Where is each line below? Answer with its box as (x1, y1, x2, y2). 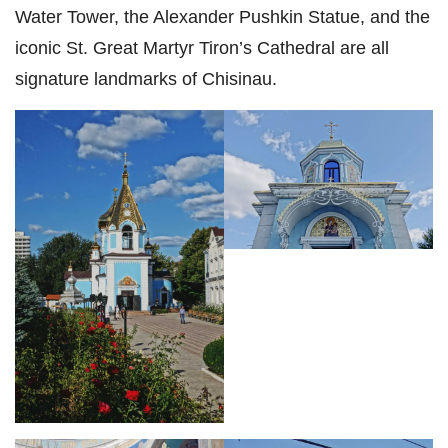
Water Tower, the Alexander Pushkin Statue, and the (15, 5, 430, 27)
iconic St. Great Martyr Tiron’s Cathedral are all (15, 36, 389, 58)
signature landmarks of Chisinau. (15, 67, 277, 89)
